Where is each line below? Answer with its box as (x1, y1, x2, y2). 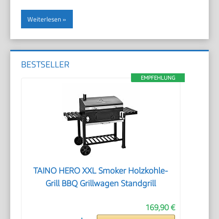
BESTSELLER (21, 58, 70, 71)
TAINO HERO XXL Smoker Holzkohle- (33, 165, 168, 175)
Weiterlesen (27, 14, 62, 24)
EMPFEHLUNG (140, 74, 175, 81)
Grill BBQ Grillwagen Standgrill (45, 178, 156, 188)
